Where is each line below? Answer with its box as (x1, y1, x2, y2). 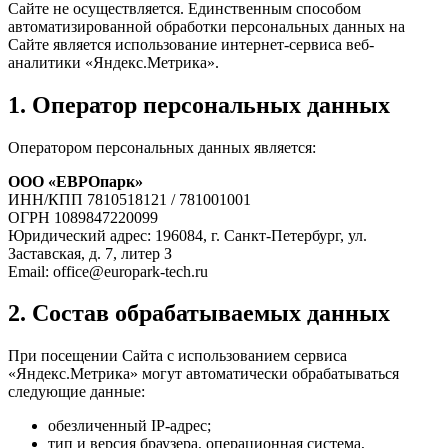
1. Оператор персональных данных (8, 91, 390, 118)
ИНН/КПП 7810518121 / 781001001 (8, 190, 251, 208)
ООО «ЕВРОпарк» (8, 172, 143, 190)
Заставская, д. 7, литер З (8, 244, 172, 262)
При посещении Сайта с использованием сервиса (8, 347, 347, 365)
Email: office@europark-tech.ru (8, 262, 208, 280)
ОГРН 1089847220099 (8, 208, 158, 226)
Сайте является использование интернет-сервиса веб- (8, 35, 374, 53)
